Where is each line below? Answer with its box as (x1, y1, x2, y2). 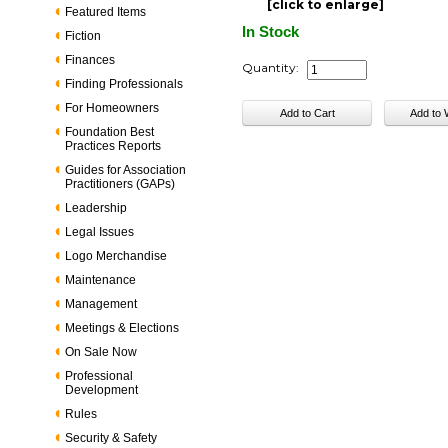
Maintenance (65, 273, 137, 287)
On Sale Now (65, 345, 138, 359)
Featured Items (65, 5, 147, 19)
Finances (65, 53, 116, 67)
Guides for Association (65, 163, 187, 177)
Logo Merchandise (65, 249, 168, 263)
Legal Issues (65, 225, 135, 239)
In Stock (242, 23, 300, 40)
